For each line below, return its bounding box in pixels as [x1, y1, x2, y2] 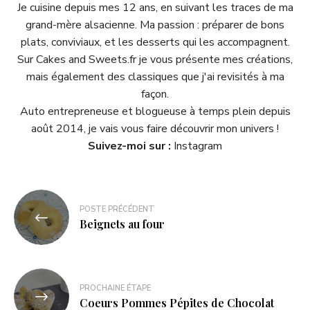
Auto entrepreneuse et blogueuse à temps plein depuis [19, 103, 291, 119]
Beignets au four [80, 217, 165, 232]
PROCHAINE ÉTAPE [80, 283, 151, 294]
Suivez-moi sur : [88, 138, 174, 154]
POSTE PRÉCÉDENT [80, 204, 154, 215]
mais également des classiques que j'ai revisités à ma [26, 69, 284, 84]
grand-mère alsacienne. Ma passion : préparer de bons [26, 17, 284, 33]
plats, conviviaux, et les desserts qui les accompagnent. [20, 34, 290, 50]
